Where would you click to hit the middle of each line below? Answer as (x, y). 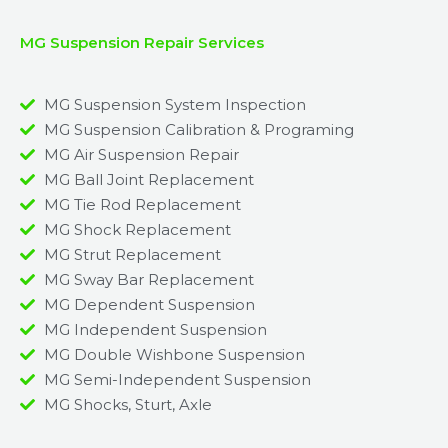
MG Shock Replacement (137, 230)
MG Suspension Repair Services (142, 43)
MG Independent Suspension (155, 330)
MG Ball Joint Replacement (148, 180)
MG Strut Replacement (132, 255)
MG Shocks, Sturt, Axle (127, 405)
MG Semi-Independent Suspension (177, 380)
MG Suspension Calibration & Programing (198, 130)
